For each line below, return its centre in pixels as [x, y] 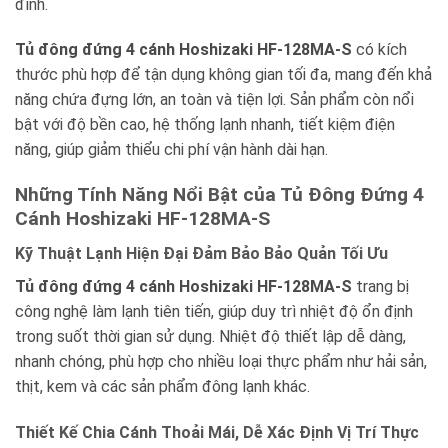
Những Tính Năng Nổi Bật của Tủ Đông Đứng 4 [219, 195]
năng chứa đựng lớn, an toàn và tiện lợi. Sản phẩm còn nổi [214, 100]
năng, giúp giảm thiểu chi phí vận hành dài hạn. [171, 150]
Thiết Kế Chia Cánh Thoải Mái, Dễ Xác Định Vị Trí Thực [217, 432]
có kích [379, 50]
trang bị [380, 286]
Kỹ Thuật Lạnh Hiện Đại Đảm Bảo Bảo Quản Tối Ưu [201, 253]
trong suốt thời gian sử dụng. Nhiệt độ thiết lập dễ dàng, [210, 336]
